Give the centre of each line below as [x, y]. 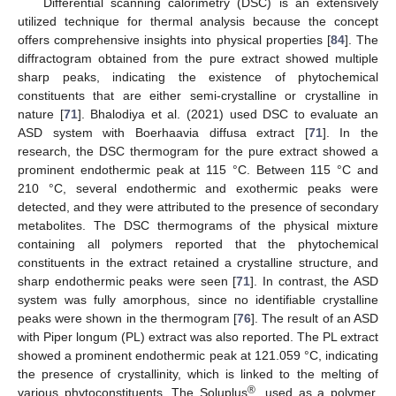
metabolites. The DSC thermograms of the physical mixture [198, 226]
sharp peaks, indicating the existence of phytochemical [198, 77]
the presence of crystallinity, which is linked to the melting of [198, 374]
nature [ [41, 114]
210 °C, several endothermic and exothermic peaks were [198, 189]
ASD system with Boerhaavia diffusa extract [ [163, 133]
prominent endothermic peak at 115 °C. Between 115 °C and [198, 170]
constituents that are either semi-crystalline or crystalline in [198, 96]
